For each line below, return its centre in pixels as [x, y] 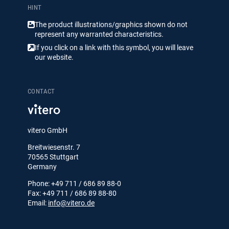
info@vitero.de [71, 203]
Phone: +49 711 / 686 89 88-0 [74, 183]
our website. [54, 57]
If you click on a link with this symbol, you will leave [114, 47]
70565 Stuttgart [53, 157]
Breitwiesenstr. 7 [54, 147]
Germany [42, 166]
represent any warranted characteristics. [99, 34]
